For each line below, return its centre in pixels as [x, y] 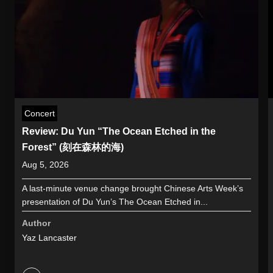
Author [36, 223]
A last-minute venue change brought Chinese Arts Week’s [133, 188]
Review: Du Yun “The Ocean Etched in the [119, 131]
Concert [40, 113]
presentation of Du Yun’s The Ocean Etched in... [115, 201]
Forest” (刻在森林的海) [73, 147]
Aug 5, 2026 [45, 164]
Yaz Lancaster [49, 237]
